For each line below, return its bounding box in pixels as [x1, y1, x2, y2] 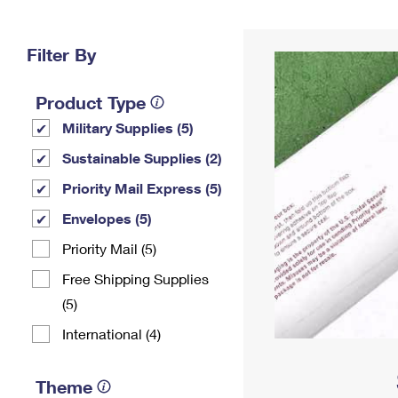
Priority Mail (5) [62, 240, 156, 257]
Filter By [27, 44, 96, 65]
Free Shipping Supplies [62, 270, 209, 287]
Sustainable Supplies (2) [62, 149, 222, 166]
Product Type [36, 92, 146, 113]
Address [265, 30, 316, 45]
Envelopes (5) [62, 210, 152, 227]
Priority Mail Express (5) [62, 179, 222, 196]
